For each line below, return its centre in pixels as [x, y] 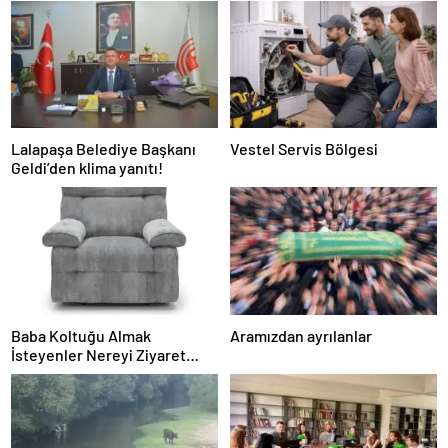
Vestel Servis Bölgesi [304, 149]
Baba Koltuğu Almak [81, 335]
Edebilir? [42, 373]
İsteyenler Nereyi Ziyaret [98, 354]
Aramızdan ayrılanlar [301, 335]
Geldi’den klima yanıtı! [87, 168]
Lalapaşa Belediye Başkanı [103, 149]
